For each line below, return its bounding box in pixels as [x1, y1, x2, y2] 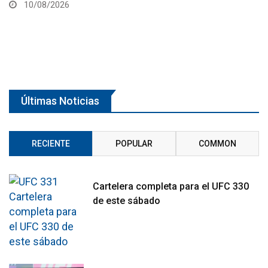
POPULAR [115, 138, 153, 148]
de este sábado [93, 194, 161, 206]
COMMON [198, 138, 236, 148]
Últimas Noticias [21, 94, 99, 107]
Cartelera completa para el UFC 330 [93, 180, 249, 192]
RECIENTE [31, 138, 70, 148]
